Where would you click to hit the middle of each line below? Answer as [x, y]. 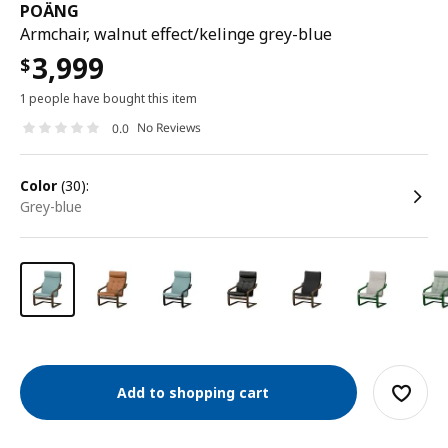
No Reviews [169, 128]
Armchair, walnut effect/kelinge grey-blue [176, 34]
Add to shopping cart [188, 392]
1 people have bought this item [108, 98]
